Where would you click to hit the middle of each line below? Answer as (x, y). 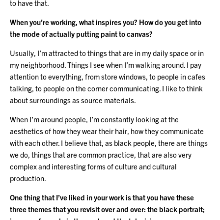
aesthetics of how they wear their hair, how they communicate (107, 131)
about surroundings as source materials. (73, 100)
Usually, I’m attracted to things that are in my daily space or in (107, 53)
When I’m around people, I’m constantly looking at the (94, 119)
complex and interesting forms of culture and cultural (93, 166)
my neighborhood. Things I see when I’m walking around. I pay (106, 64)
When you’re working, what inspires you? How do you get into (106, 22)
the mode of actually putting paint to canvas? (81, 33)
